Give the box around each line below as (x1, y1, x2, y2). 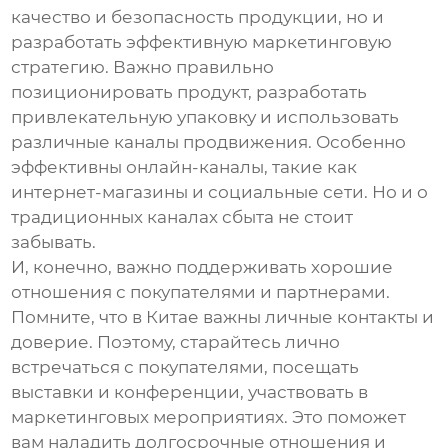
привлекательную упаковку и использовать (11, 107, 400, 128)
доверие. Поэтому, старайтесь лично (11, 332, 341, 353)
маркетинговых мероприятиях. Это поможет (11, 407, 407, 428)
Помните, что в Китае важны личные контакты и (11, 307, 435, 328)
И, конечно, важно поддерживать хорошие (11, 257, 394, 278)
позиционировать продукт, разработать (11, 82, 368, 103)
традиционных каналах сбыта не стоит (11, 207, 354, 228)
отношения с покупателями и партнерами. (11, 282, 391, 303)
